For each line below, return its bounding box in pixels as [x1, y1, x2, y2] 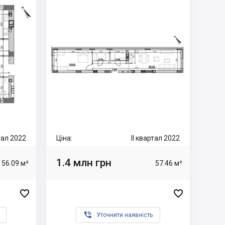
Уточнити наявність [96, 211, 153, 218]
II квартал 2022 [131, 134, 180, 142]
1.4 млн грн [56, 156, 111, 169]
